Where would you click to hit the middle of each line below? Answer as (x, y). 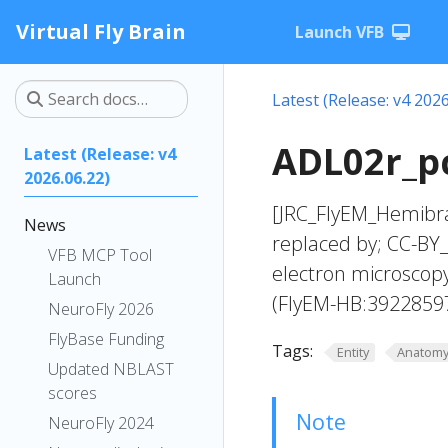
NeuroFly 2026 (101, 309)
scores (72, 393)
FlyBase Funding (106, 339)
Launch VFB (339, 32)
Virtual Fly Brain (101, 31)
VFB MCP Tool (100, 255)
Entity (352, 352)
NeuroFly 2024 (101, 423)
